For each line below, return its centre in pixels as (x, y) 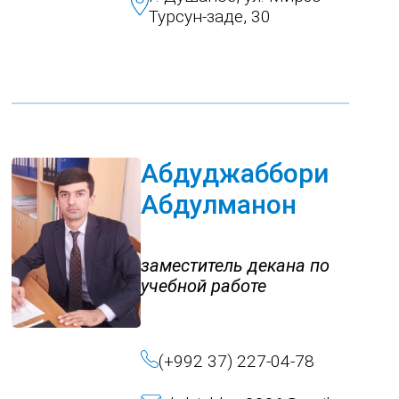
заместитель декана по (236, 265)
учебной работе (204, 286)
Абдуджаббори (235, 173)
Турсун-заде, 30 (209, 16)
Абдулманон (219, 204)
